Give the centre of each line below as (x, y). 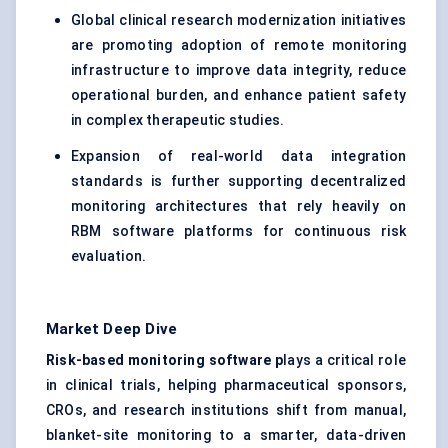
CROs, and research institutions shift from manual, (226, 410)
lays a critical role (344, 360)
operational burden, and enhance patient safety (238, 95)
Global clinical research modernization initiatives (238, 20)
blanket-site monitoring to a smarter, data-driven (226, 435)
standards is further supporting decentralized (238, 181)
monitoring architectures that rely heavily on (238, 206)
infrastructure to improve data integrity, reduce (238, 70)
